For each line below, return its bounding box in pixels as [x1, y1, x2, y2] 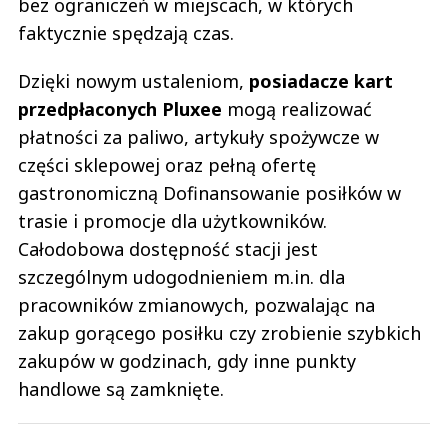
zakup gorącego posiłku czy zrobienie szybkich [18, 321, 421, 346]
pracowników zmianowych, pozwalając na [18, 293, 375, 318]
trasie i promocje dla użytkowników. [18, 209, 327, 234]
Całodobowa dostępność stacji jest [18, 237, 318, 262]
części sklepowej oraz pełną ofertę [18, 153, 316, 178]
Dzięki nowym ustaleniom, [18, 69, 249, 94]
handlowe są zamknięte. [18, 377, 224, 402]
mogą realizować [222, 97, 372, 122]
